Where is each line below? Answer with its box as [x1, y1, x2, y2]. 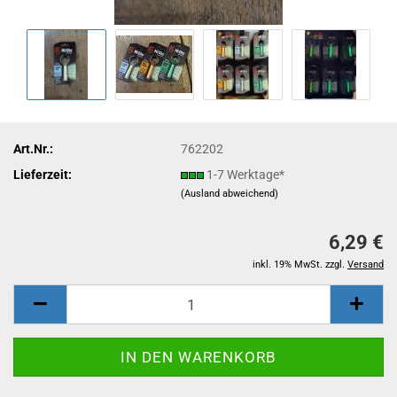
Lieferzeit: [13, 167, 72, 182]
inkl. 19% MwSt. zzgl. [253, 259, 347, 270]
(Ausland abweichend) [181, 187, 279, 199]
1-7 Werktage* [206, 167, 285, 182]
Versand [347, 259, 384, 270]
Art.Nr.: [13, 141, 53, 156]
